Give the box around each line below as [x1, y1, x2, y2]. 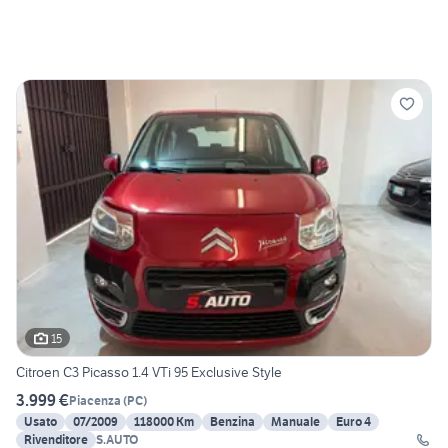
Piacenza [69, 392, 121, 408]
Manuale [271, 414, 320, 430]
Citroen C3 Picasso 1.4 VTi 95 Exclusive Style [16, 363, 282, 382]
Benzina [210, 414, 255, 430]
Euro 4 [336, 414, 371, 430]
